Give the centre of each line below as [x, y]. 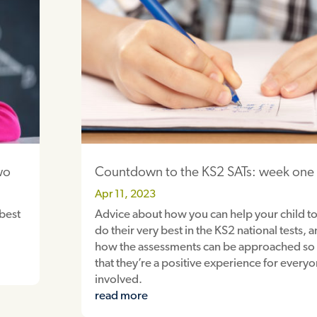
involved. [119, 279]
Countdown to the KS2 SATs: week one [205, 173]
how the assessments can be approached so [205, 247]
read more [122, 296]
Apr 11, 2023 [126, 194]
